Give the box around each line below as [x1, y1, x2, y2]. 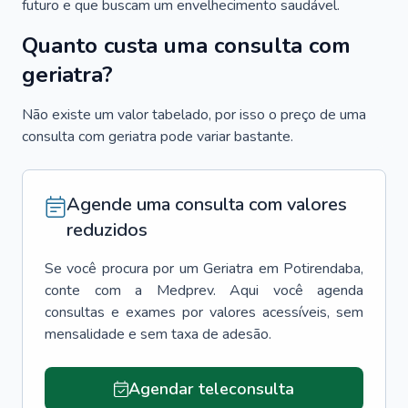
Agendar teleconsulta [127, 378, 294, 400]
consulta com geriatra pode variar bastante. [22, 127, 293, 147]
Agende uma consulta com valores [66, 192, 347, 217]
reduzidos [66, 218, 148, 242]
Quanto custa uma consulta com [22, 31, 351, 60]
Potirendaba [283, 259, 362, 279]
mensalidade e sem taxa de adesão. [45, 324, 271, 344]
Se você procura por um [45, 259, 199, 279]
